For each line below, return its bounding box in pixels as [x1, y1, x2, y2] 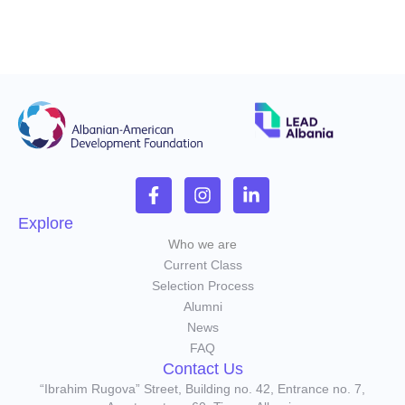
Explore [18, 213, 73, 232]
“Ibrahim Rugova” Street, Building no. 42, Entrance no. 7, [40, 381, 365, 396]
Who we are [168, 236, 237, 251]
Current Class [163, 257, 242, 272]
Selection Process [151, 278, 254, 293]
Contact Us [162, 359, 243, 378]
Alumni [183, 298, 222, 314]
